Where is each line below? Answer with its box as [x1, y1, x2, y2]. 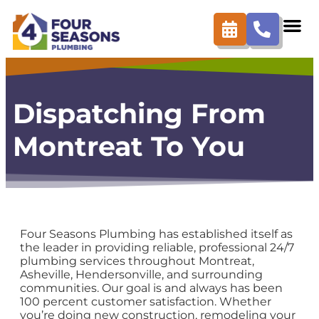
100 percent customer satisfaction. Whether [20, 295, 271, 309]
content [6, 6, 52, 20]
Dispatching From [13, 96, 266, 130]
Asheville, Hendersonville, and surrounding [20, 268, 263, 282]
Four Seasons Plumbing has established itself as [20, 227, 293, 241]
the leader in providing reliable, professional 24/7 [20, 241, 294, 255]
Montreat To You [13, 129, 245, 163]
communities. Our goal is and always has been [20, 281, 283, 296]
